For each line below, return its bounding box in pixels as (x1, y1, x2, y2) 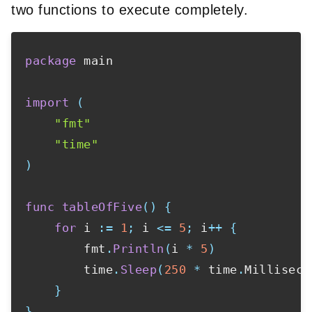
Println (113, 241, 164, 256)
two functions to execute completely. (11, 1, 248, 17)
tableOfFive (61, 199, 142, 214)
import (25, 95, 69, 109)
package (25, 53, 77, 68)
